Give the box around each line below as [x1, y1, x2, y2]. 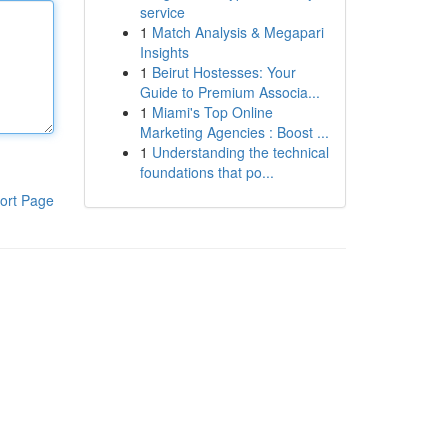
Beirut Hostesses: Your [151, 62, 296, 82]
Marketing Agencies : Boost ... [139, 122, 329, 142]
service [139, 2, 185, 22]
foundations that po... [139, 162, 274, 182]
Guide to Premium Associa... [139, 82, 320, 102]
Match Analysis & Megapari [151, 22, 324, 42]
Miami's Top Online [151, 102, 273, 122]
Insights [139, 42, 189, 62]
